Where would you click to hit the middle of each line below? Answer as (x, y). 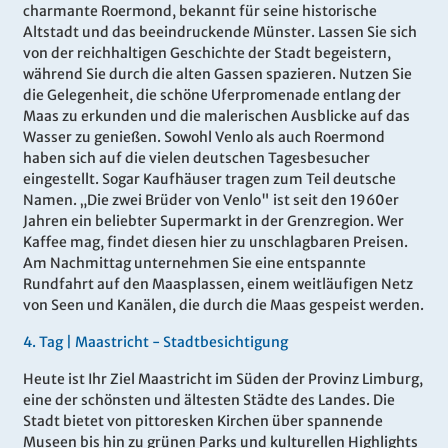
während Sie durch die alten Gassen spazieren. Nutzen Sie (217, 74)
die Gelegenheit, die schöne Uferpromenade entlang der (212, 95)
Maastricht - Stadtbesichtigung (181, 342)
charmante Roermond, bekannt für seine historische (200, 11)
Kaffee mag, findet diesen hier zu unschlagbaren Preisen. (215, 242)
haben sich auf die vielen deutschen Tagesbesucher (196, 158)
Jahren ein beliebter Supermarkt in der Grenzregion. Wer (213, 221)
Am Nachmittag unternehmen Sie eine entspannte (194, 263)
